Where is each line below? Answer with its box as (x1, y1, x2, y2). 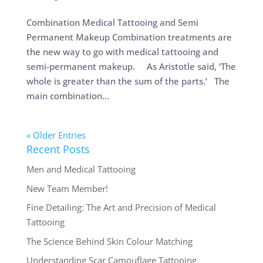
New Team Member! (26, 182, 108, 194)
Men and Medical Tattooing (26, 163, 136, 176)
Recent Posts (26, 142, 90, 157)
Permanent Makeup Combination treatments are (26, 31, 232, 43)
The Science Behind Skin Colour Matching (26, 235, 193, 247)
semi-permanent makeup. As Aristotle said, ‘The (26, 60, 236, 73)
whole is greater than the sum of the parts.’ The (26, 75, 230, 87)
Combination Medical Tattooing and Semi (26, 16, 198, 29)
